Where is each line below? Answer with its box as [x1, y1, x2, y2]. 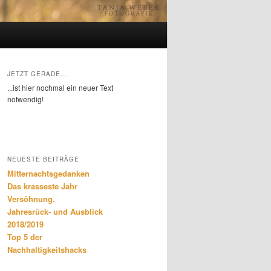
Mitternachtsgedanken [7, 168, 90, 180]
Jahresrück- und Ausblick [7, 206, 103, 218]
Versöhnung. [7, 193, 55, 205]
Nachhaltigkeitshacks [7, 244, 87, 256]
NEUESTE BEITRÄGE [7, 155, 79, 164]
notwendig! [7, 94, 44, 105]
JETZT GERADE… [7, 70, 67, 79]
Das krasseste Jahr [7, 180, 77, 192]
